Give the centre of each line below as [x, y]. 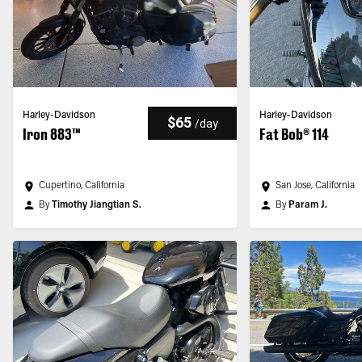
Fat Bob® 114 [295, 134]
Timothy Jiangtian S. [97, 205]
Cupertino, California [82, 186]
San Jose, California [316, 186]
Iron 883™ [52, 134]
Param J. [308, 205]
